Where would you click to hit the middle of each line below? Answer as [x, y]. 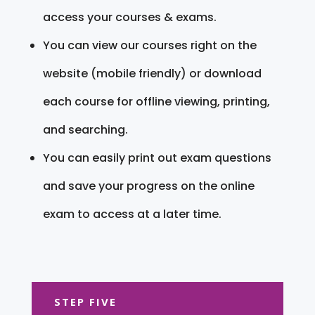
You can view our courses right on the [149, 45]
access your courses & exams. [129, 17]
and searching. [85, 129]
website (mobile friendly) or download [152, 73]
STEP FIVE [85, 301]
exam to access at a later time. [132, 214]
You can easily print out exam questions [157, 157]
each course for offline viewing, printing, [156, 101]
